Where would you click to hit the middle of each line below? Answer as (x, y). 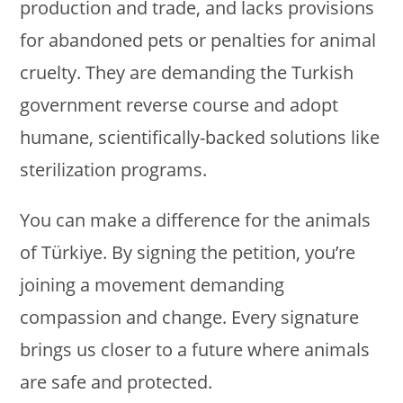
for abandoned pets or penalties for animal (198, 40)
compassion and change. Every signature (190, 318)
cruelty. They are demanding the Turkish (187, 73)
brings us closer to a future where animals (195, 350)
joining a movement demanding (152, 285)
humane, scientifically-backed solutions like (200, 138)
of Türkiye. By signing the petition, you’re (188, 253)
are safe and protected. (116, 382)
